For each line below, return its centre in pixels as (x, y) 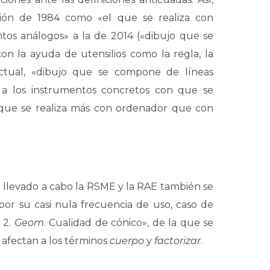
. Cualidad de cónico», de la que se (129, 223)
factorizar (177, 241)
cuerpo (128, 241)
